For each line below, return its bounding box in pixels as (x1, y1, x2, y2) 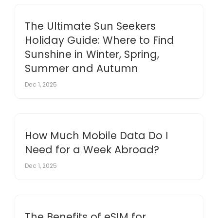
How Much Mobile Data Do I (25, 128, 168, 143)
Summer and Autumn (25, 61, 138, 75)
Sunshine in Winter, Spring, (25, 47, 159, 61)
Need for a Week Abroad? (25, 142, 159, 157)
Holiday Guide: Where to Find (25, 33, 174, 47)
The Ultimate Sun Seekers (25, 18, 156, 33)
